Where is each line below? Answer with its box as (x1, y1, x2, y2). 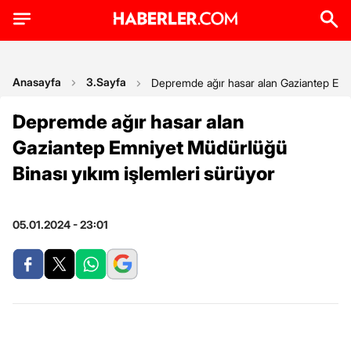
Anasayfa (13, 75, 61, 89)
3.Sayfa (86, 75, 126, 89)
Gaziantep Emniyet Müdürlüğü (13, 136, 288, 159)
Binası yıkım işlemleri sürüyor (13, 162, 275, 185)
